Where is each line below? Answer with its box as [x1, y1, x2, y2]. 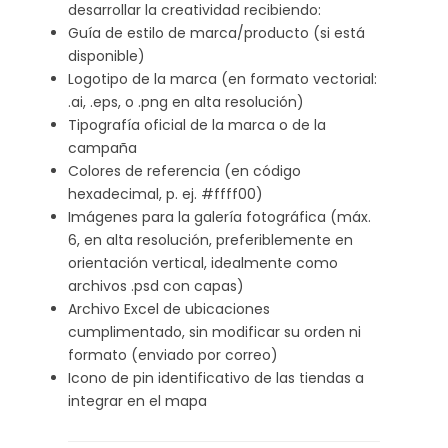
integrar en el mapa [68, 391, 207, 411]
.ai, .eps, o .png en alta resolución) [68, 92, 304, 112]
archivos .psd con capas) [68, 276, 244, 296]
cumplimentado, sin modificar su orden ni [68, 322, 361, 342]
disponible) [68, 46, 145, 66]
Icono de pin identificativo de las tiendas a [68, 368, 364, 388]
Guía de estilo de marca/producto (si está [68, 23, 365, 43]
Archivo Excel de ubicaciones [68, 299, 270, 319]
